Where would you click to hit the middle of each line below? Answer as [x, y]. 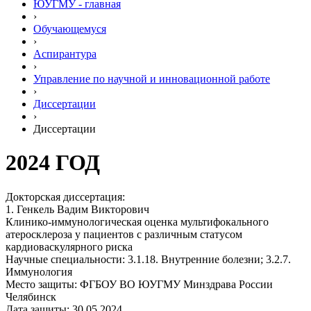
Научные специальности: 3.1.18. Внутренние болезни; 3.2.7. [148, 259]
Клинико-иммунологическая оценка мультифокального [137, 221]
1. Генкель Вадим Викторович [77, 209]
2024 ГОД [53, 163]
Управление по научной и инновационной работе [152, 79]
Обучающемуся [70, 29]
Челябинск [31, 296]
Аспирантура [65, 54]
